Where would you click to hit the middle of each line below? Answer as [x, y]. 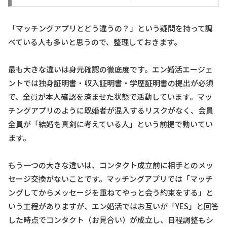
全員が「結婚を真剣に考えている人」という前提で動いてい [110, 124]
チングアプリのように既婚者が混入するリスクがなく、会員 [111, 110]
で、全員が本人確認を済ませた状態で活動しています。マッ [110, 96]
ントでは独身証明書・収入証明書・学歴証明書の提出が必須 [111, 83]
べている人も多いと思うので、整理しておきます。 [95, 42]
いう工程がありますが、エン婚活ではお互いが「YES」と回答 [113, 206]
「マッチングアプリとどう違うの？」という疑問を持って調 [110, 28]
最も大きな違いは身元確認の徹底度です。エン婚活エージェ [110, 69]
